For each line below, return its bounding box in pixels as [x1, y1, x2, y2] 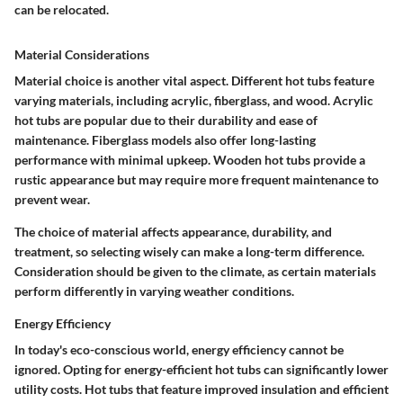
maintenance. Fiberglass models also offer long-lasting [14, 131, 316, 148]
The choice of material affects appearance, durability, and [14, 223, 332, 239]
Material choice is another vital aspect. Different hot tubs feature [14, 72, 374, 88]
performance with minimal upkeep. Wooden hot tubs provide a [14, 151, 365, 167]
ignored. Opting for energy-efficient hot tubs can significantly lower [14, 361, 389, 377]
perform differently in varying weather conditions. [14, 282, 294, 299]
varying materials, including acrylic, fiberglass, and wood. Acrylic [14, 92, 373, 108]
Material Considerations [14, 46, 149, 62]
